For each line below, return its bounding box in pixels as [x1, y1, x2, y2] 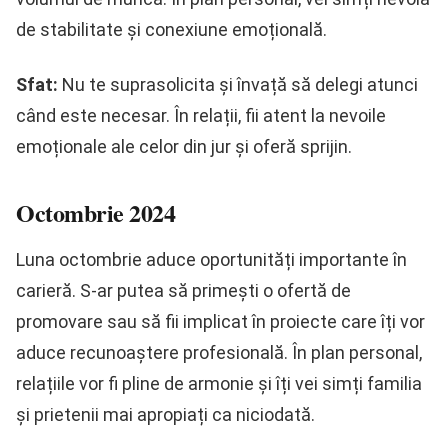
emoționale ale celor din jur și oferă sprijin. [16, 136, 352, 158]
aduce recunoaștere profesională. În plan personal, [16, 342, 422, 364]
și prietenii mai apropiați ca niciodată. [16, 404, 315, 426]
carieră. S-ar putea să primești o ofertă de [16, 280, 351, 302]
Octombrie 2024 [16, 195, 176, 231]
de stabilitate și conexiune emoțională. [16, 19, 327, 41]
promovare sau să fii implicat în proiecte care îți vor [16, 311, 425, 333]
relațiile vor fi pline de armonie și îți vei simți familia [16, 373, 422, 395]
